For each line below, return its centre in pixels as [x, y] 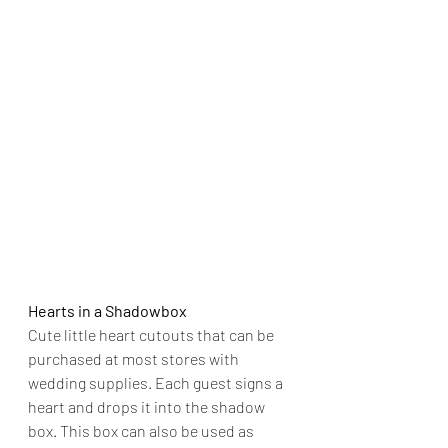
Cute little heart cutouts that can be [152, 335]
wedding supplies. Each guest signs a [157, 383]
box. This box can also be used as [142, 431]
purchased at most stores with [135, 359]
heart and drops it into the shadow [148, 407]
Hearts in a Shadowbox [107, 311]
